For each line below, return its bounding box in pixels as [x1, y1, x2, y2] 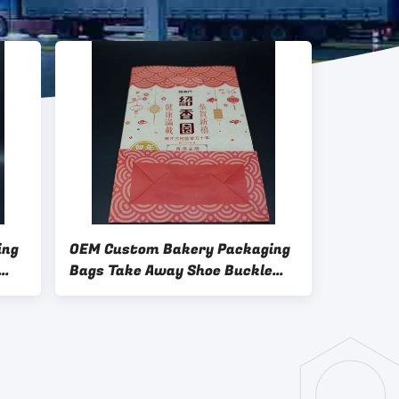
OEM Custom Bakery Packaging [69, 239, 290, 260]
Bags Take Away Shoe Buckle [69, 260, 273, 281]
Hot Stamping [69, 281, 167, 303]
